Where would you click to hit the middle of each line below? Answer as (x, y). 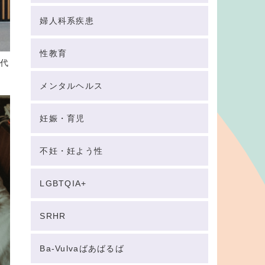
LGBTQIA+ (63, 183)
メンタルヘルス (72, 85)
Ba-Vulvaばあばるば (82, 248)
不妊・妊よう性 (72, 151)
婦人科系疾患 (67, 20)
